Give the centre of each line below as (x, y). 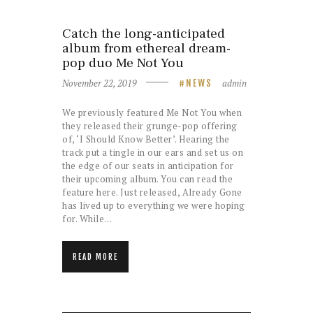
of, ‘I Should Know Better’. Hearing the (146, 139)
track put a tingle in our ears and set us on (153, 152)
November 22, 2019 (100, 83)
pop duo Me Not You (123, 63)
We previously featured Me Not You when (152, 112)
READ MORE (95, 257)
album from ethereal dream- (146, 49)
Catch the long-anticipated (144, 34)
